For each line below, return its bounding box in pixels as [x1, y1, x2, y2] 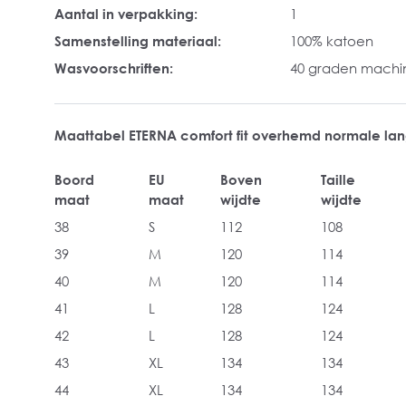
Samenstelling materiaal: [54, 33, 221, 49]
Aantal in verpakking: [54, 5, 198, 22]
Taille [321, 171, 355, 188]
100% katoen [290, 33, 373, 49]
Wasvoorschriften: [54, 60, 173, 76]
